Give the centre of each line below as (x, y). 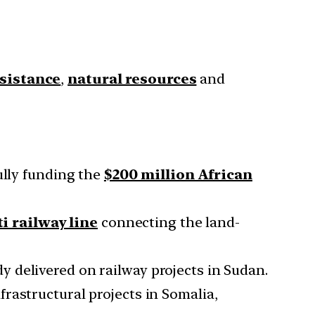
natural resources (132, 79)
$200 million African (178, 175)
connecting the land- (169, 223)
